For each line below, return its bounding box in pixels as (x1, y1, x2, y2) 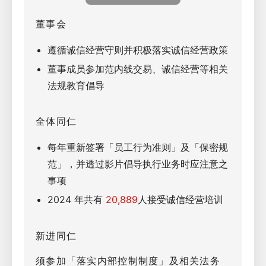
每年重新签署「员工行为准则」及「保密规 (47, 141, 228, 153)
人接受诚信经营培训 (138, 194, 223, 205)
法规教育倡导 (47, 80, 104, 91)
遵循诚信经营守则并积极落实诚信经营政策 (47, 44, 228, 56)
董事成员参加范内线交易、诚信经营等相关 (47, 63, 228, 75)
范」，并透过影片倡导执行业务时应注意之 (47, 158, 228, 170)
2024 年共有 (47, 194, 106, 205)
